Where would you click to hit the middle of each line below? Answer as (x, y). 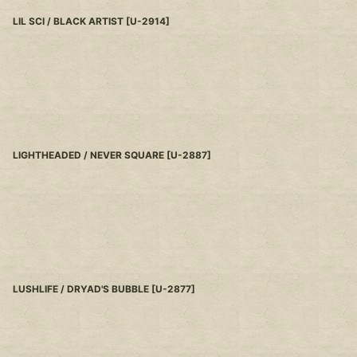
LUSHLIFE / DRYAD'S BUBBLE (81, 289)
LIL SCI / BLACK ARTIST (68, 22)
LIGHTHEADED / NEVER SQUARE (88, 155)
